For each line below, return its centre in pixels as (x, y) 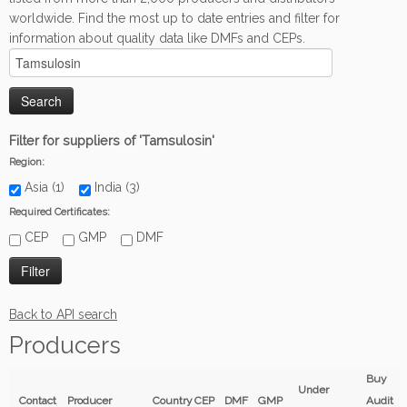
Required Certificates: (60, 212)
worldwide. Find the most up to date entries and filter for (174, 18)
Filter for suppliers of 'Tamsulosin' (112, 140)
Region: (27, 162)
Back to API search (63, 314)
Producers (65, 345)
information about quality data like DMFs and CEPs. (157, 38)
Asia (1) (50, 187)
